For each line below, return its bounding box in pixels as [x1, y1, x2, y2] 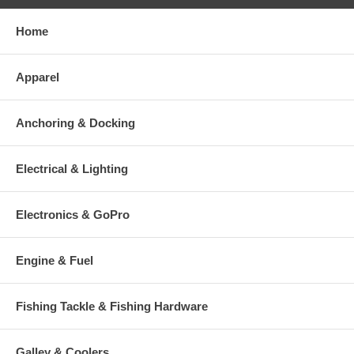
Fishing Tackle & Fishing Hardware [16, 299, 208, 313]
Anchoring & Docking [16, 115, 135, 130]
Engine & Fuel [16, 253, 93, 267]
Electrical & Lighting [16, 161, 128, 175]
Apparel [16, 70, 59, 84]
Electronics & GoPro [16, 207, 130, 221]
